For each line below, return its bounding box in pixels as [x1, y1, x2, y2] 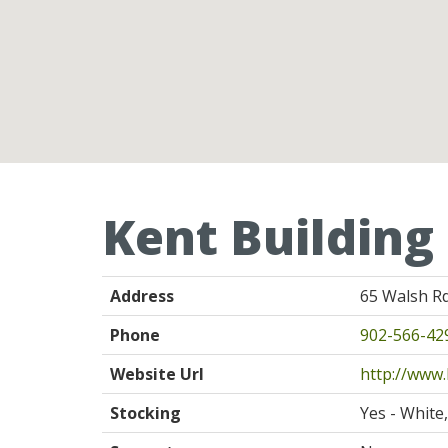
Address [110, 285, 174, 307]
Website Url [110, 363, 204, 385]
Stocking [110, 402, 181, 424]
